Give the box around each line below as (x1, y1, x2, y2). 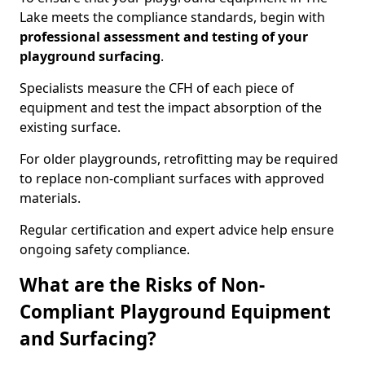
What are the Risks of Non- (20, 272, 265, 297)
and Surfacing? (20, 326, 156, 351)
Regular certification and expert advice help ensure (20, 221, 334, 239)
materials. (20, 189, 81, 207)
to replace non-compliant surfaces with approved (20, 169, 324, 187)
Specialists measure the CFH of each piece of (20, 79, 294, 97)
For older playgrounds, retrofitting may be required (20, 150, 338, 168)
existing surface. (20, 118, 121, 136)
